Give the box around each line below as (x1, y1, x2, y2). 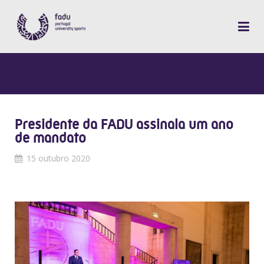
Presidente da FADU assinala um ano (15, 116, 233, 133)
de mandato (15, 130, 86, 146)
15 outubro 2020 (27, 153, 90, 164)
